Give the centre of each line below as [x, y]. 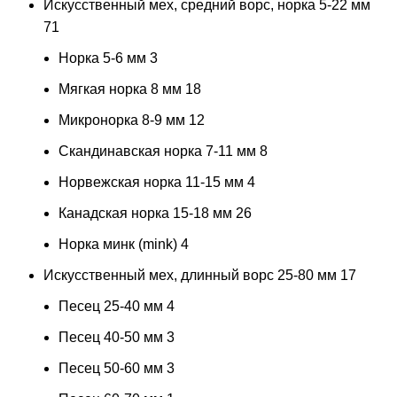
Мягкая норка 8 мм [120, 89]
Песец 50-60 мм [111, 368]
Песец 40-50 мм [111, 337]
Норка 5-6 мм [102, 58]
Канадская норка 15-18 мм [145, 213]
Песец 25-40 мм [111, 306]
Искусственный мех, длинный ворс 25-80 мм [190, 275]
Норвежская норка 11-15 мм [151, 182]
